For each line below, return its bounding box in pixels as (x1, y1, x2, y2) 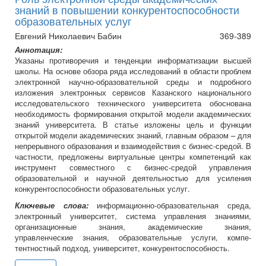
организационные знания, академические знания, (15, 221, 251, 233)
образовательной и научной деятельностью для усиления (15, 172, 251, 184)
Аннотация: (15, 44, 62, 56)
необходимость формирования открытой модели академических (15, 108, 251, 120)
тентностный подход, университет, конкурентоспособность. (15, 242, 230, 254)
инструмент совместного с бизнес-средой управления (15, 161, 251, 173)
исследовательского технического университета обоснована (15, 97, 251, 109)
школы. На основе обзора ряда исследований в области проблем (15, 65, 251, 77)
